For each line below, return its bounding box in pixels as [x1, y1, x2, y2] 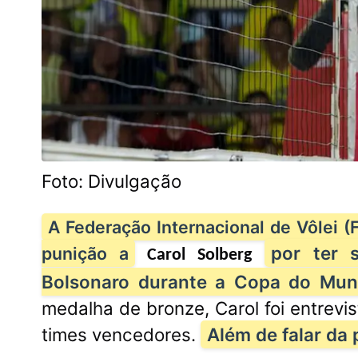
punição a [42, 243, 129, 265]
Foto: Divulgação [42, 170, 181, 193]
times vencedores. [42, 324, 201, 346]
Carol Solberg [147, 246, 253, 265]
